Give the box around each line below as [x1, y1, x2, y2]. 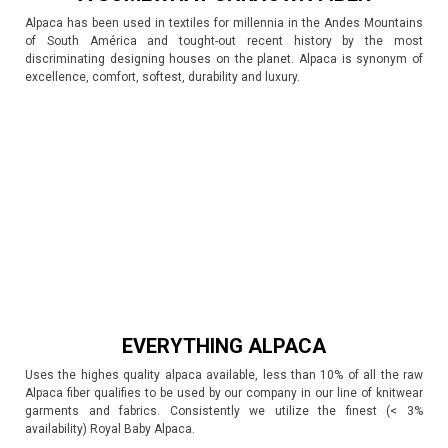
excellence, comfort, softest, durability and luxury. [25, 70, 300, 84]
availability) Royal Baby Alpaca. [25, 422, 195, 436]
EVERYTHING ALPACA [122, 334, 326, 358]
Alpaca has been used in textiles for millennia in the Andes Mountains [25, 16, 423, 30]
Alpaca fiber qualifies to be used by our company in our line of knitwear [25, 386, 423, 400]
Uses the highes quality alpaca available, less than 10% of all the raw [25, 368, 423, 382]
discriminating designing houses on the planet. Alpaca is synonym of [25, 52, 423, 66]
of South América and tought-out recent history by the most [25, 34, 423, 48]
